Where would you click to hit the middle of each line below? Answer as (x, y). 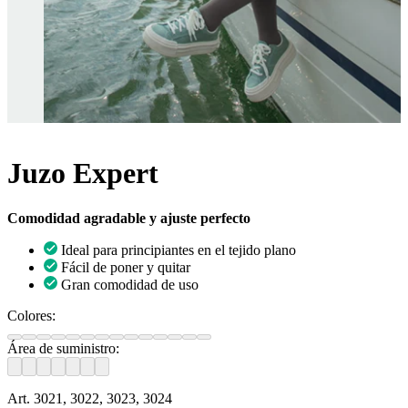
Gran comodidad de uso (130, 284)
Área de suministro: (63, 348)
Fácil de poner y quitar (126, 267)
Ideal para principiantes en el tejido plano (178, 250)
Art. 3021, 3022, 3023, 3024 (90, 398)
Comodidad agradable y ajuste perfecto (129, 218)
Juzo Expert (83, 173)
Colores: (31, 315)
